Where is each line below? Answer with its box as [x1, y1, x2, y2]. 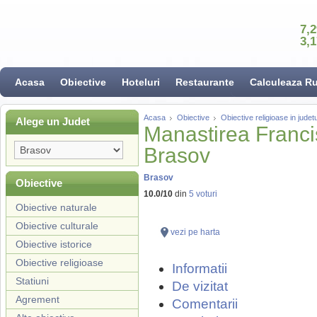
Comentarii [172, 296, 238, 311]
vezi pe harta [171, 227, 220, 237]
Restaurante [175, 76, 234, 88]
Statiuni [16, 275, 49, 287]
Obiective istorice [16, 238, 92, 250]
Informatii [172, 261, 227, 276]
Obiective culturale [16, 220, 98, 231]
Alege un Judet [16, 115, 90, 127]
